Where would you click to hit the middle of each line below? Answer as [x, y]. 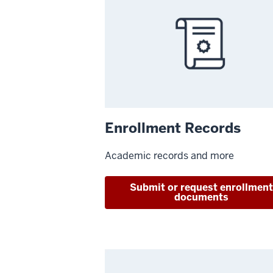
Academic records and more [169, 156]
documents [202, 197]
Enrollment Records [173, 128]
